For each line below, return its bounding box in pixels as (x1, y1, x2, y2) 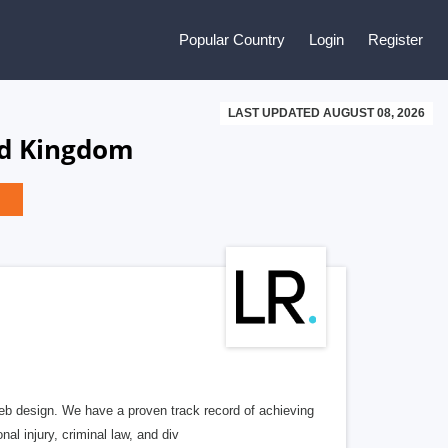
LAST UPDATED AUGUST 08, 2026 (228, 106, 425, 120)
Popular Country (179, 31, 285, 48)
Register (368, 31, 423, 48)
